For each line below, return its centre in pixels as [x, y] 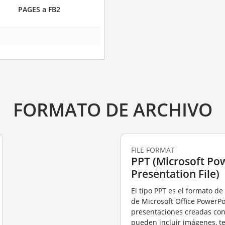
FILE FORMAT [153, 150]
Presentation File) [175, 174]
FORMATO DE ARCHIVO [113, 109]
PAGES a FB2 [39, 9]
